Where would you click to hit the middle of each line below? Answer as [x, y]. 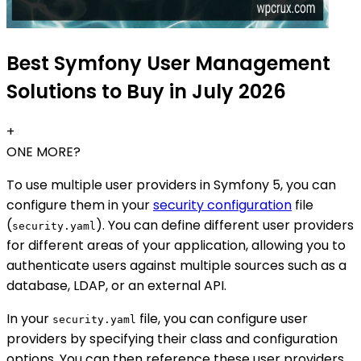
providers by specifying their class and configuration [172, 339]
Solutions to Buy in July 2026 [146, 92]
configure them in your [80, 205]
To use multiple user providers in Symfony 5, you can [171, 185]
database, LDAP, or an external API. [116, 286]
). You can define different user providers [225, 226]
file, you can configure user [222, 319]
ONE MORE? [44, 152]
